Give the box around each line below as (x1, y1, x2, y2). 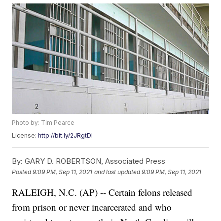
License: (12, 132, 38, 140)
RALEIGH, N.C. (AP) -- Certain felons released (12, 186, 193, 199)
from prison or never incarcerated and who (12, 201, 172, 214)
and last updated (94, 168, 141, 176)
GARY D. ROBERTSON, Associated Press (23, 156, 166, 166)
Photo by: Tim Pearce (12, 119, 75, 127)
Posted (12, 168, 33, 176)
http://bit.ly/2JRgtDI (38, 132, 93, 140)
